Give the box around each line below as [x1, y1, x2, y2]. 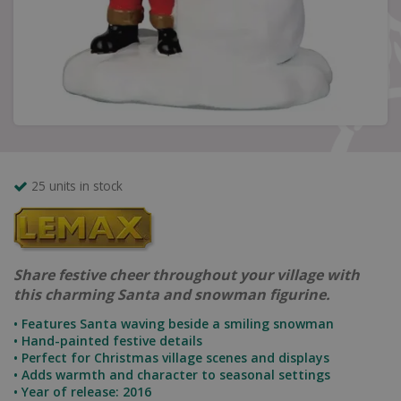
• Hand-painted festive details [13, 332, 202, 349]
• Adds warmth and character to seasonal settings [13, 366, 330, 383]
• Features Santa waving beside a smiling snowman [13, 315, 334, 332]
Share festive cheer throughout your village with [13, 265, 360, 285]
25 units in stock [31, 177, 123, 194]
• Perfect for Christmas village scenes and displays [13, 349, 329, 366]
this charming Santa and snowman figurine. [13, 285, 330, 304]
